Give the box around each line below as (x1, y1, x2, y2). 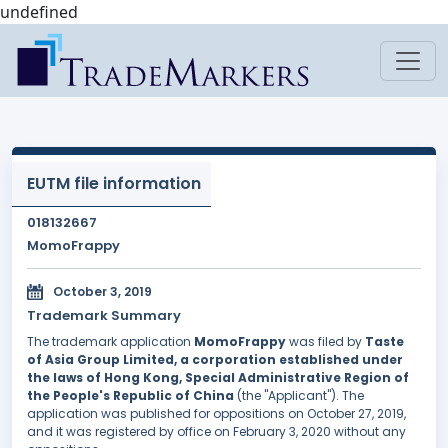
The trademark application (27, 333, 194, 351)
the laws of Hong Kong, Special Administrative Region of (27, 369, 409, 387)
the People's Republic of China (27, 387, 234, 405)
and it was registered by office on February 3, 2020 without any (27, 423, 406, 441)
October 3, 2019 (53, 283, 152, 301)
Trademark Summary (27, 306, 181, 326)
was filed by (286, 333, 365, 351)
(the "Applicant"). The (234, 387, 364, 405)
